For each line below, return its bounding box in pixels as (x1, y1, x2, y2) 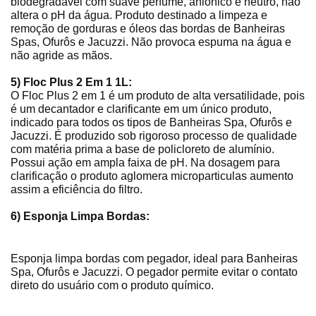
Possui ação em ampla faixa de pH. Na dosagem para (11, 157, 280, 169)
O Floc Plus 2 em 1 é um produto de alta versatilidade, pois (11, 90, 305, 102)
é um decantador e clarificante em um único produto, (11, 103, 272, 116)
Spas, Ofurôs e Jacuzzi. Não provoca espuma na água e (11, 36, 291, 49)
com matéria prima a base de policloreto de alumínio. (11, 143, 274, 156)
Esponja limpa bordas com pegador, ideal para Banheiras (11, 253, 298, 265)
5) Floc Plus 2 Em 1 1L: (11, 76, 132, 89)
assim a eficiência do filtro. (11, 183, 142, 196)
